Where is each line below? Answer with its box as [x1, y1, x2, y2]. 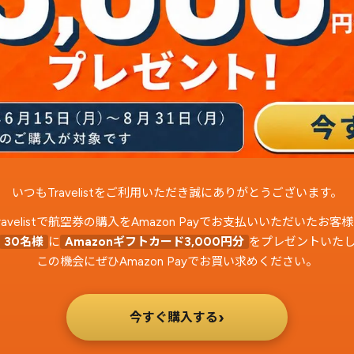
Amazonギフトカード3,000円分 [65, 235, 244, 249]
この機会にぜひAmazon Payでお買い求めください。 [36, 254, 318, 269]
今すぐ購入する [130, 310, 218, 325]
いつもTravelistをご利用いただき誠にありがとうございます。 [12, 186, 342, 200]
